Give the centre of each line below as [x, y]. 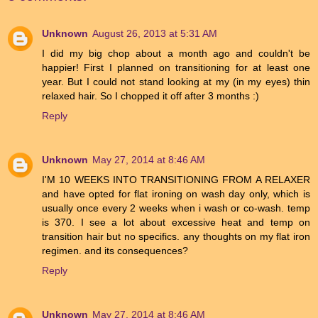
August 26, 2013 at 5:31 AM [155, 33]
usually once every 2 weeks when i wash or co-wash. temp [176, 208]
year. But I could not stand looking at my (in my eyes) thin [176, 81]
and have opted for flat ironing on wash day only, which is [176, 193]
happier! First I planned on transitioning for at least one [176, 67]
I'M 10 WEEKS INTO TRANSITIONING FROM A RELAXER [176, 179]
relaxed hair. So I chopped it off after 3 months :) [150, 95]
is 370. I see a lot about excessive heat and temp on [176, 222]
